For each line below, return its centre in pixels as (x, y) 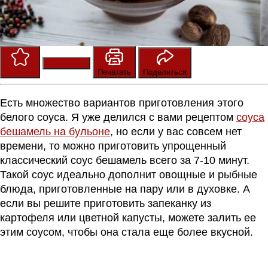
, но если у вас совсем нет (176, 131)
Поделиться (165, 72)
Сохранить (66, 63)
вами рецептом (197, 117)
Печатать (114, 72)
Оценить (20, 72)
